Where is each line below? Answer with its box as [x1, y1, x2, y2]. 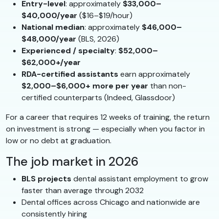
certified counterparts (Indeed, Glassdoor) [22, 92, 175, 103]
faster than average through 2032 [22, 185, 144, 196]
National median [22, 22, 85, 32]
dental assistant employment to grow [71, 173, 208, 184]
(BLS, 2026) [76, 33, 119, 44]
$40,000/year [22, 10, 77, 21]
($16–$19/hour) [77, 10, 132, 21]
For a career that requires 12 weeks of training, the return [6, 111, 210, 122]
